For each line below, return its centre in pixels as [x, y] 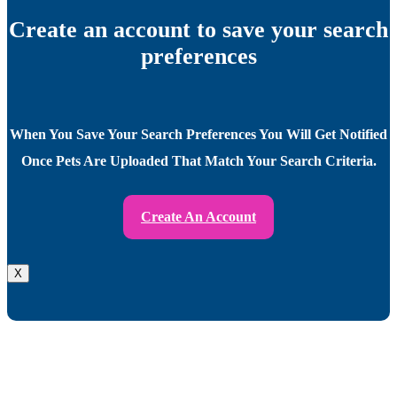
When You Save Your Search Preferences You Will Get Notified [198, 134]
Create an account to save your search [198, 30]
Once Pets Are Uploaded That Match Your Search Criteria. [198, 160]
